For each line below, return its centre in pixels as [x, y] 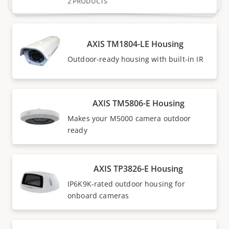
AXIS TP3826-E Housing [138, 169]
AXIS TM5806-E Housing [138, 104]
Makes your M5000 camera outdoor [129, 119]
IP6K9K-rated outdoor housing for [126, 184]
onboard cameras [98, 196]
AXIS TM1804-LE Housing [135, 44]
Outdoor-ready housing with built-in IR [135, 59]
